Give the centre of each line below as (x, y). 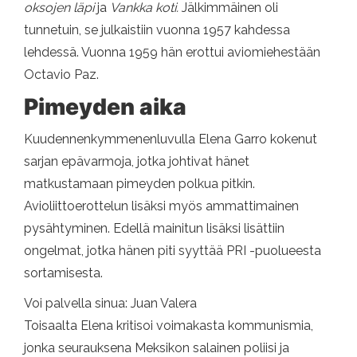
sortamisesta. (63, 273)
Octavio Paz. (61, 75)
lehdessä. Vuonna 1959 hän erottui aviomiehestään (172, 53)
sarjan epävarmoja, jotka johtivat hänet (137, 162)
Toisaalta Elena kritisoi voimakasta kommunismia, (169, 326)
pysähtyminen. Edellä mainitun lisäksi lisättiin (154, 229)
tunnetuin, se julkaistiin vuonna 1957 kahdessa (157, 30)
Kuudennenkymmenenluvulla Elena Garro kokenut (171, 139)
